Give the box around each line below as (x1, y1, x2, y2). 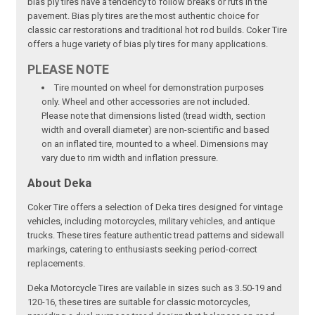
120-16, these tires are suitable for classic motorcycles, (27, 297, 251, 308)
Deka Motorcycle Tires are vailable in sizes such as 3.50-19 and (27, 283, 283, 294)
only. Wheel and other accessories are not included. (41, 96, 250, 108)
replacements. (27, 258, 86, 269)
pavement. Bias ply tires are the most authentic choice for (27, 11, 259, 22)
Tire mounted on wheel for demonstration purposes (54, 82, 264, 94)
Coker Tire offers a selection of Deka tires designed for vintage (27, 202, 283, 213)
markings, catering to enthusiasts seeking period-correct (27, 244, 258, 255)
